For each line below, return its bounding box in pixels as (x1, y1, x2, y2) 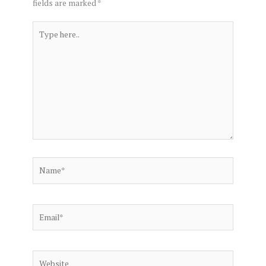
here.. (32, 35, 52, 46)
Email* (32, 204, 56, 216)
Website (32, 251, 62, 262)
